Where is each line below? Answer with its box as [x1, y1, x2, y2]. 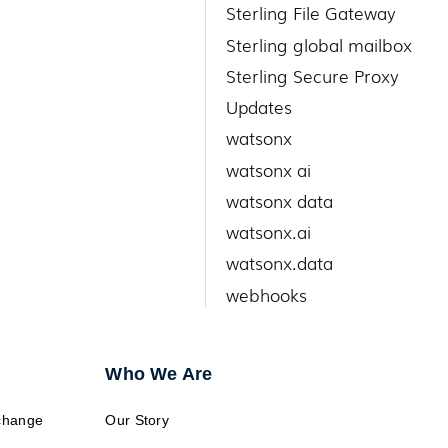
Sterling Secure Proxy [226, 62, 400, 88]
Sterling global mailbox [226, 31, 413, 57]
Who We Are [105, 363, 213, 384]
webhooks [226, 281, 308, 307]
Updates [226, 94, 293, 120]
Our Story [105, 411, 170, 428]
